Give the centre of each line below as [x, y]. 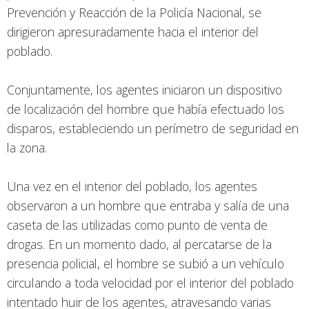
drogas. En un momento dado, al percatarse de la [139, 245]
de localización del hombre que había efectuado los [146, 109]
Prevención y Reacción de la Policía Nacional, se [134, 13]
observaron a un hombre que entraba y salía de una [148, 206]
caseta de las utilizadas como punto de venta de [137, 225]
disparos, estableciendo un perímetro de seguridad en [153, 129]
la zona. [29, 148]
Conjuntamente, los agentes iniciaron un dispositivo [144, 90]
